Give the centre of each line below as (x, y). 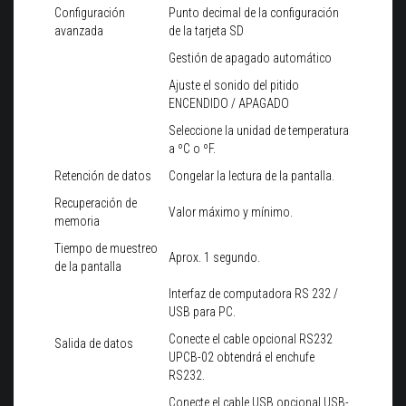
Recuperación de (96, 203)
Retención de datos (103, 176)
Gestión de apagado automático (250, 58)
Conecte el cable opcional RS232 (251, 339)
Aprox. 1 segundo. (214, 258)
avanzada (79, 31)
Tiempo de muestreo (106, 249)
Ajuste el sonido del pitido (234, 86)
